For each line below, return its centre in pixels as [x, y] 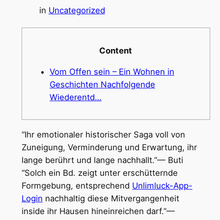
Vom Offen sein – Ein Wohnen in [112, 71]
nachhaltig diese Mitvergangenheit [111, 199]
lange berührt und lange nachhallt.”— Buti [102, 160]
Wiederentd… [75, 97]
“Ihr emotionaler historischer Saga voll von [103, 135]
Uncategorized [77, 10]
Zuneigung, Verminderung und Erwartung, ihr [109, 148]
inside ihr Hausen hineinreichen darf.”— [98, 211]
